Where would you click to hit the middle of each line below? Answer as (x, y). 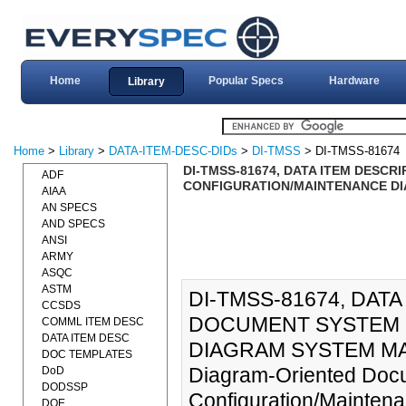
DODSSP (65, 387)
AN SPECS (69, 208)
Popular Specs (246, 81)
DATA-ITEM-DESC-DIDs (173, 151)
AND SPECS (73, 224)
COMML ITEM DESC (93, 322)
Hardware (354, 81)
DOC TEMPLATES (87, 354)
